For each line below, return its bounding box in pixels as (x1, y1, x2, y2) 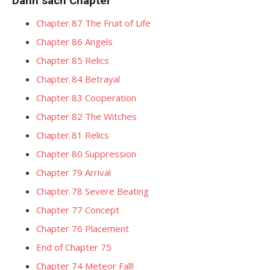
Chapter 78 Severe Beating (36, 185, 149, 197)
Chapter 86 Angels (36, 36, 113, 48)
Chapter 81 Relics (36, 129, 109, 141)
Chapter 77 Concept (36, 204, 119, 216)
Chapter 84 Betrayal (36, 73, 120, 85)
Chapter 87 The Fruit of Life (36, 17, 151, 29)
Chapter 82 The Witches (36, 110, 137, 122)
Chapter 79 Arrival (36, 166, 111, 178)
